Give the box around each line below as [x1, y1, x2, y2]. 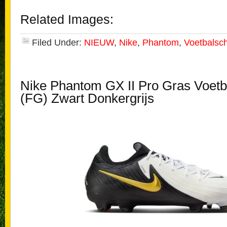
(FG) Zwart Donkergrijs [20, 91, 154, 105]
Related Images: [20, 13, 113, 26]
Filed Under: [32, 37, 84, 48]
